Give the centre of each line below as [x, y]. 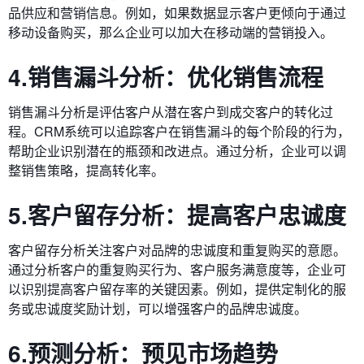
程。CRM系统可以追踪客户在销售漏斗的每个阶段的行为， [179, 131]
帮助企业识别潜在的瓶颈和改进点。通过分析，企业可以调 [177, 150]
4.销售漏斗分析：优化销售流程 [166, 76]
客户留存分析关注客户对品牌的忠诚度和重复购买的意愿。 [177, 249]
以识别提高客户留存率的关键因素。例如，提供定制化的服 [177, 288]
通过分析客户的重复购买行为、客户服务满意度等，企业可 [177, 269]
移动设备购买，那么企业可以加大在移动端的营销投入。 [171, 32]
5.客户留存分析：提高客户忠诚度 [177, 214]
